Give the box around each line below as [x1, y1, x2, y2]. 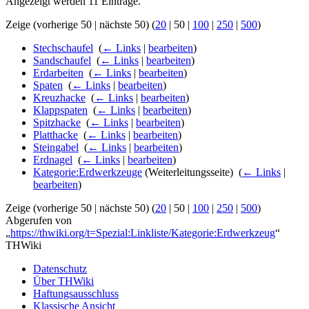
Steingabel [33, 141, 79, 154]
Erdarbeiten [33, 67, 83, 79]
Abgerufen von [6, 215, 72, 227]
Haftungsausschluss [33, 288, 119, 300]
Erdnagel [33, 154, 72, 166]
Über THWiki [33, 275, 94, 288]
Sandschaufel [33, 54, 91, 67]
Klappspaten [33, 104, 88, 117]
